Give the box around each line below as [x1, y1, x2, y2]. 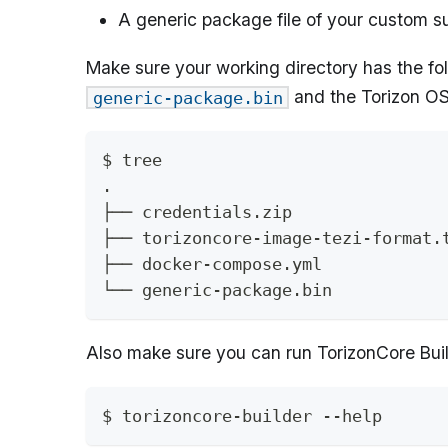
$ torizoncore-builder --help [102, 405, 382, 426]
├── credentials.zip [102, 201, 292, 222]
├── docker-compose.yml [102, 253, 322, 274]
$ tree [102, 149, 162, 170]
